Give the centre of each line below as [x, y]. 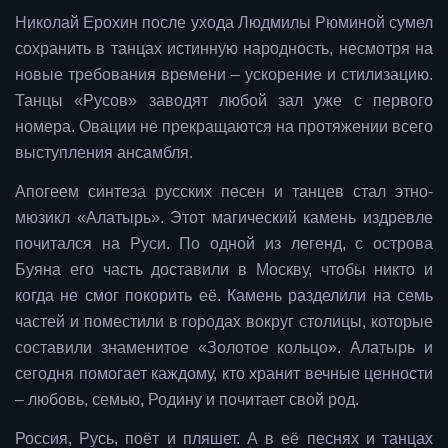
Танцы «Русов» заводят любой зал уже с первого [224, 101]
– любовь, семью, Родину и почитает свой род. [187, 400]
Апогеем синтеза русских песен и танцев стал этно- [224, 192]
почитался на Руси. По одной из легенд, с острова [224, 244]
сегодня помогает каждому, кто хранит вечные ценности [224, 374]
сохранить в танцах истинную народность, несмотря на [224, 49]
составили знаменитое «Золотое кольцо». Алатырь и [224, 348]
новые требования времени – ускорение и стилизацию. [224, 75]
